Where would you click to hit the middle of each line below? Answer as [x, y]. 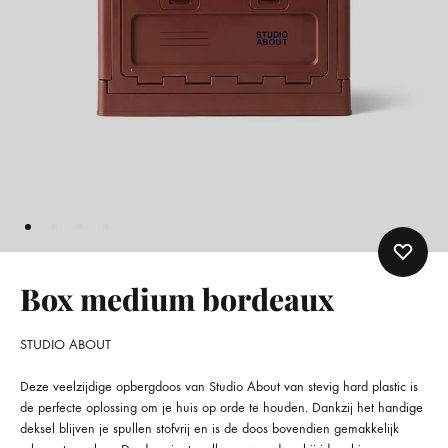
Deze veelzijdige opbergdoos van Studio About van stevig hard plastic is [219, 386]
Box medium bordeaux [177, 298]
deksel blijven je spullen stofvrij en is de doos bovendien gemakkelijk [209, 428]
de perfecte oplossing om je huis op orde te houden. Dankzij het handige [221, 407]
